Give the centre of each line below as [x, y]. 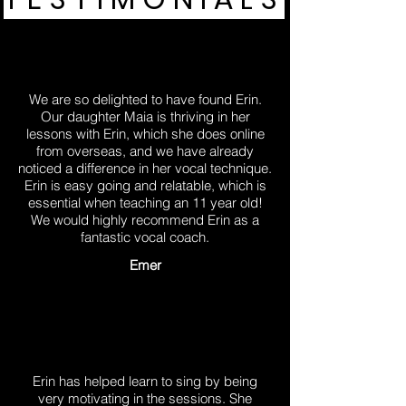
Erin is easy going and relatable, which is [145, 185]
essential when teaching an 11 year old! [145, 203]
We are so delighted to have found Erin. [145, 99]
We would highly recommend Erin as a [145, 220]
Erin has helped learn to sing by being [145, 381]
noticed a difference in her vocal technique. [145, 168]
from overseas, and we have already [145, 151]
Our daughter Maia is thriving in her [145, 116]
